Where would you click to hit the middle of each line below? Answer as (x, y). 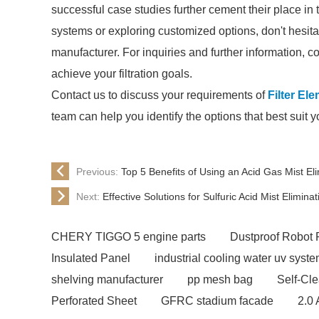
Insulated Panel (91, 258)
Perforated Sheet (94, 301)
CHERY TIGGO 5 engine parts (129, 237)
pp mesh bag (220, 279)
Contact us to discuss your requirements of (159, 95)
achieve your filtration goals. (122, 74)
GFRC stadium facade (217, 301)
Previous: (99, 171)
